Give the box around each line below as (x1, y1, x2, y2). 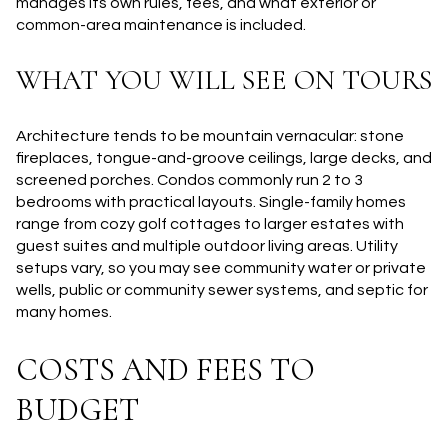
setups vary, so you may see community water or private (16, 260, 426, 277)
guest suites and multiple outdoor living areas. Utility (16, 238, 398, 255)
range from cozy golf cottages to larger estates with (16, 216, 404, 233)
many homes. (16, 304, 112, 321)
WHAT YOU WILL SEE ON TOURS (16, 63, 432, 98)
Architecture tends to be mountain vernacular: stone (16, 128, 404, 145)
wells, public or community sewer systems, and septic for (16, 282, 428, 299)
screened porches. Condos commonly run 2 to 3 (16, 172, 363, 189)
